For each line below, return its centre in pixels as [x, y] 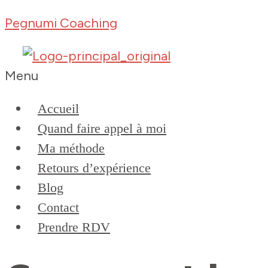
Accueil [58, 109]
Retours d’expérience [94, 168]
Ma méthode [71, 148]
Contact [58, 207]
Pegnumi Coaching [61, 23]
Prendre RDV [74, 227]
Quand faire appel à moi [102, 128]
